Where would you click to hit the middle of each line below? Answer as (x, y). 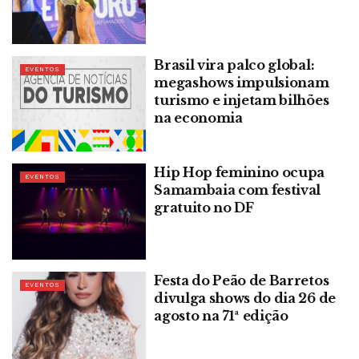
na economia (198, 117)
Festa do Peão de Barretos (242, 280)
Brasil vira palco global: (234, 65)
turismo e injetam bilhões (242, 100)
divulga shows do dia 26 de (245, 298)
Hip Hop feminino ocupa (240, 173)
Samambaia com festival (238, 190)
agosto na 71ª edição (221, 315)
